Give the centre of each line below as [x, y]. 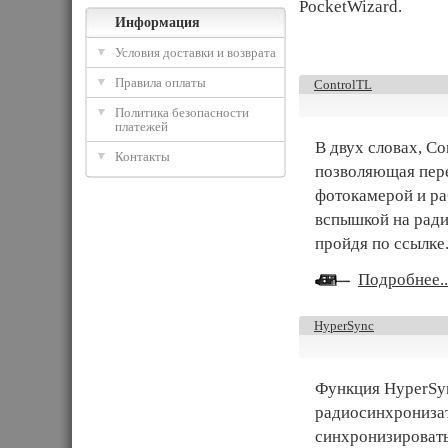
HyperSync [344, 325]
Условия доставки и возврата [195, 52]
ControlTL [343, 84]
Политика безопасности [182, 112]
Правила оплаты [160, 82]
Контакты [142, 156]
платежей [141, 126]
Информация [157, 22]
